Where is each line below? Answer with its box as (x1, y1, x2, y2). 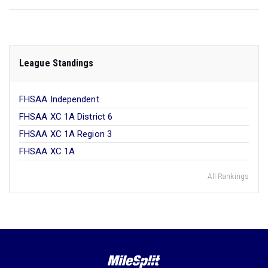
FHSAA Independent (19, 93, 99, 105)
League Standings (19, 57, 94, 69)
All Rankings (207, 172, 249, 181)
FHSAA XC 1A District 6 (19, 111, 113, 122)
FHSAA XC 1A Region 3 (19, 128, 112, 139)
